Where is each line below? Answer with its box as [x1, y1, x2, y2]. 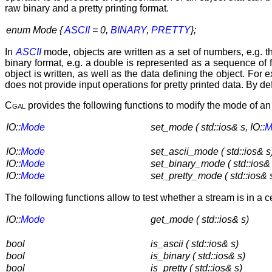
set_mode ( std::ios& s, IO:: [151, 121, 265, 132]
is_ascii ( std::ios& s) [151, 238, 239, 249]
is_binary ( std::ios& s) [151, 250, 245, 261]
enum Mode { [6, 24, 64, 35]
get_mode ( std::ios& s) [151, 214, 249, 225]
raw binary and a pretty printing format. [5, 2, 169, 13]
